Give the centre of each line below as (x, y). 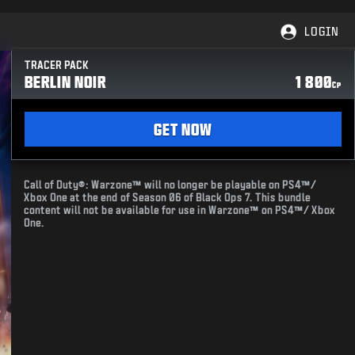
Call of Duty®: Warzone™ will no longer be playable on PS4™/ (170, 185)
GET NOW (183, 129)
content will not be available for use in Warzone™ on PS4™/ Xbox (180, 210)
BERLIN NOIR (66, 82)
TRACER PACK (57, 65)
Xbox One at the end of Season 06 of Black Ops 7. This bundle (168, 198)
